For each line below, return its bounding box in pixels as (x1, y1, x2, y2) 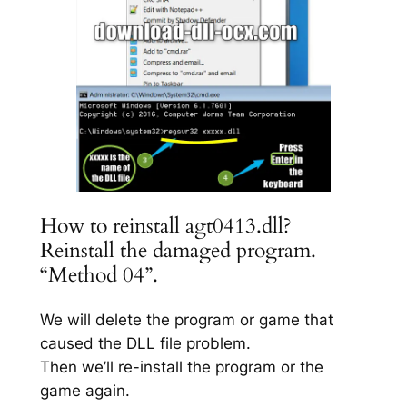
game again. (39, 381, 130, 400)
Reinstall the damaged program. (39, 235, 316, 264)
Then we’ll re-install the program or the (39, 357, 323, 376)
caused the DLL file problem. (39, 333, 251, 352)
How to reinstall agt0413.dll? (39, 211, 292, 240)
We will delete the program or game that (39, 310, 333, 329)
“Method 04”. (39, 260, 158, 289)
